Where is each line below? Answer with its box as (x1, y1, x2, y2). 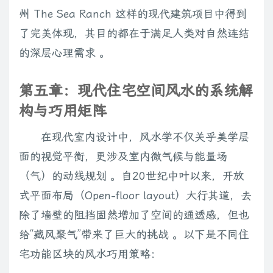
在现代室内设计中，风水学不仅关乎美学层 (41, 130, 249, 144)
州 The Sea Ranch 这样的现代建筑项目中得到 (19, 7, 247, 21)
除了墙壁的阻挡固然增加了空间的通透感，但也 (19, 208, 249, 222)
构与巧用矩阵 (19, 102, 107, 120)
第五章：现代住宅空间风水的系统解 (19, 82, 253, 100)
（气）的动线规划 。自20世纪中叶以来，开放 (19, 169, 244, 183)
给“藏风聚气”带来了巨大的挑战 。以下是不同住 (19, 228, 249, 241)
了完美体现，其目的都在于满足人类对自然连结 (19, 27, 249, 40)
